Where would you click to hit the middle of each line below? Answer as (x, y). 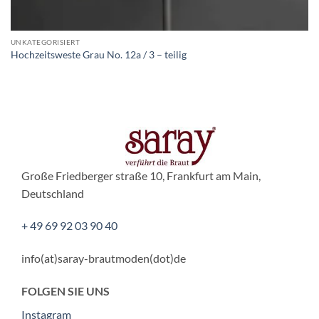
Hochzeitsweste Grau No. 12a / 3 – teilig (98, 54)
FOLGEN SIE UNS (66, 291)
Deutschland (53, 193)
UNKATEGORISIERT (45, 42)
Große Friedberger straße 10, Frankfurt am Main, (141, 175)
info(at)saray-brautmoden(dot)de (104, 258)
